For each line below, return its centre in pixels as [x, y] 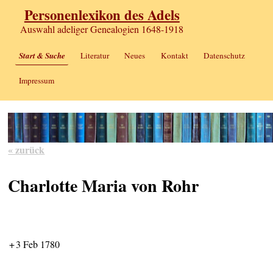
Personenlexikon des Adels [102, 15]
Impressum [36, 80]
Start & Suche [42, 56]
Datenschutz [224, 56]
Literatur [94, 56]
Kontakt [174, 56]
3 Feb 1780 [38, 244]
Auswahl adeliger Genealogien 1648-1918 [102, 29]
